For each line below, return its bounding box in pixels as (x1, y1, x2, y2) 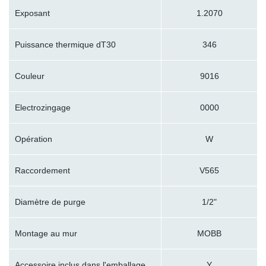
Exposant (15, 8, 50, 18)
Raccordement (15, 166, 70, 176)
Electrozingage (15, 103, 71, 113)
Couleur (15, 71, 45, 81)
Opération (15, 134, 52, 144)
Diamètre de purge (15, 197, 85, 207)
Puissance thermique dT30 (15, 40, 116, 50)
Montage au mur (15, 229, 77, 239)
